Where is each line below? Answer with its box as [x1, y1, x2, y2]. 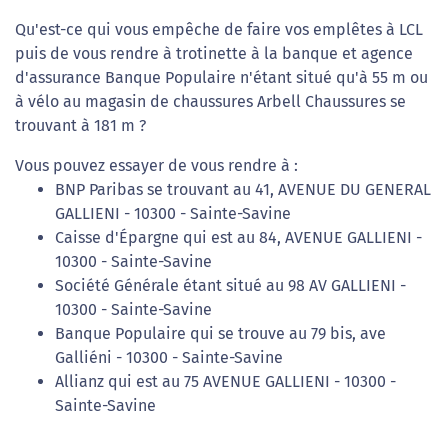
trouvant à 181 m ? [15, 116, 146, 135]
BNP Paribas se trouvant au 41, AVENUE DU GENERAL [55, 180, 431, 199]
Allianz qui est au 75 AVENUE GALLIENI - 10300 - [55, 372, 396, 391]
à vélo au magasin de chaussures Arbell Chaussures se [15, 92, 406, 111]
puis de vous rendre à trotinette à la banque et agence [15, 44, 413, 63]
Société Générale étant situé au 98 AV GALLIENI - [55, 276, 406, 295]
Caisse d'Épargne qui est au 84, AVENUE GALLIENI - [55, 228, 422, 247]
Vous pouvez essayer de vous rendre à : [15, 156, 298, 175]
